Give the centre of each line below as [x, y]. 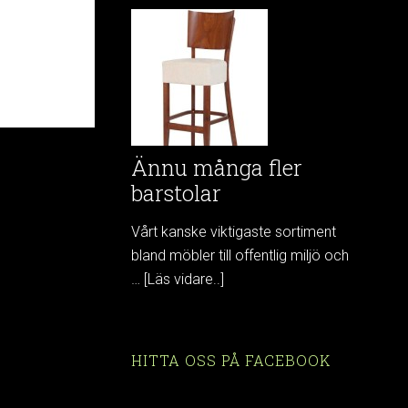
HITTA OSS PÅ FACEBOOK [231, 360]
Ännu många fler [217, 168]
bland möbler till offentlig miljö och [240, 255]
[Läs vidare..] [184, 279]
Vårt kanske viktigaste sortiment [234, 232]
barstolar [176, 193]
